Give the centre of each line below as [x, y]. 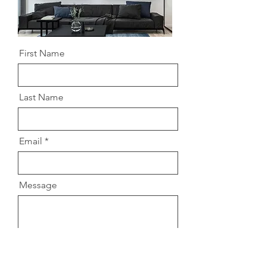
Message [38, 185]
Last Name [41, 97]
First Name [42, 53]
